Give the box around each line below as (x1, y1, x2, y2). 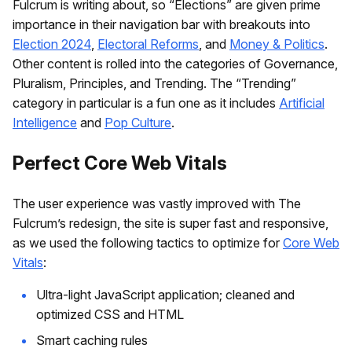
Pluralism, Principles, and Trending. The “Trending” (13, 75, 296, 92)
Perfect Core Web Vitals (13, 152, 227, 175)
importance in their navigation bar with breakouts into (13, 16, 310, 33)
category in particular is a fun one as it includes (13, 95, 279, 112)
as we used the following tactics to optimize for (13, 235, 283, 251)
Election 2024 (13, 36, 91, 53)
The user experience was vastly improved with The (13, 196, 301, 212)
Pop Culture (104, 115, 171, 131)
